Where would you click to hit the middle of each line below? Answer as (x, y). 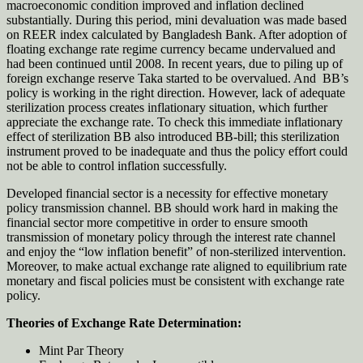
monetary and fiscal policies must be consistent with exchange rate (175, 281)
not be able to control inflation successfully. (117, 166)
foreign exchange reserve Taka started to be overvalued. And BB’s (177, 79)
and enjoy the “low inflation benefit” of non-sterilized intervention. (176, 252)
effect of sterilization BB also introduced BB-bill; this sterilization (173, 137)
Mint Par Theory (81, 351)
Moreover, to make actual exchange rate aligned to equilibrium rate (177, 267)
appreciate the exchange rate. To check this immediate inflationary (175, 122)
